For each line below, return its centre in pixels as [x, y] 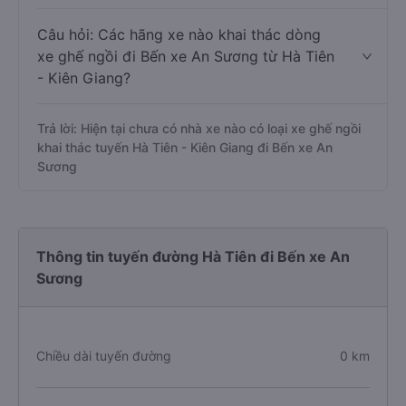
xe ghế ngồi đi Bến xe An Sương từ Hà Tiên [186, 121]
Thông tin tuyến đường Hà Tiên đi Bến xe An [193, 322]
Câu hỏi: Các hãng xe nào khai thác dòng [179, 100]
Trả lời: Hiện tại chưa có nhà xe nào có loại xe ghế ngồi [199, 193]
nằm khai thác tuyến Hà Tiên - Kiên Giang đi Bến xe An [199, 30]
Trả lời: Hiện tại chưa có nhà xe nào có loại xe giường [194, 11]
